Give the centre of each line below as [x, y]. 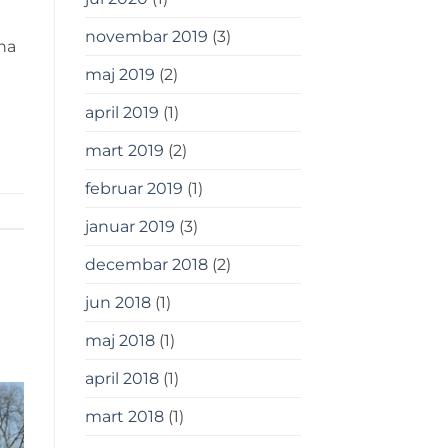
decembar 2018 [146, 265]
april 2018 [121, 379]
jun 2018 [117, 303]
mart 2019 [124, 151]
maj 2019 [119, 75]
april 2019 [121, 113]
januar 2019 [129, 227]
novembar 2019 [146, 37]
